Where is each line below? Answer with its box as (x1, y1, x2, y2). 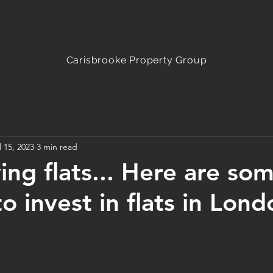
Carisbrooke (66, 54, 130, 66)
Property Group (129, 54, 207, 66)
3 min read (37, 141, 77, 152)
